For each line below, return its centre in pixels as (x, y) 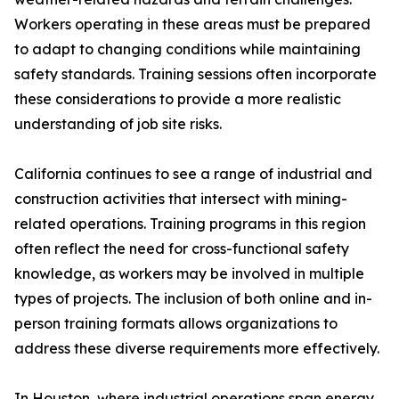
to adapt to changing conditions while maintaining (187, 49)
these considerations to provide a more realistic (178, 99)
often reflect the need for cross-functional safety (182, 249)
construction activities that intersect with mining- (181, 199)
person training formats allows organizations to (176, 324)
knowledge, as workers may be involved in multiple (189, 274)
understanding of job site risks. (118, 124)
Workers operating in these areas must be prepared (192, 24)
